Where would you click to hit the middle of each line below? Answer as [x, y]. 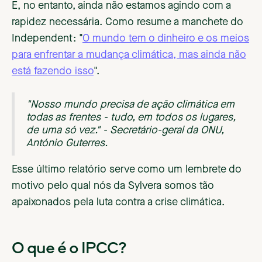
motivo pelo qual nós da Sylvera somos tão [113, 186]
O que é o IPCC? [69, 247]
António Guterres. [67, 144]
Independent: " [47, 39]
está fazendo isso [53, 72]
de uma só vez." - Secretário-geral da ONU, [125, 131]
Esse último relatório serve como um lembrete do [127, 170]
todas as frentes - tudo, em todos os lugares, [131, 118]
